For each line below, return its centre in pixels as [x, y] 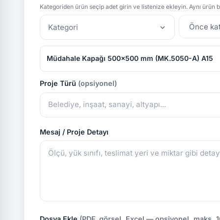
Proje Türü [59, 83]
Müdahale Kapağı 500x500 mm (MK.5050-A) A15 [130, 58]
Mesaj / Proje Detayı [74, 132]
